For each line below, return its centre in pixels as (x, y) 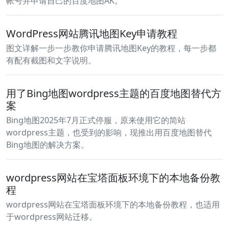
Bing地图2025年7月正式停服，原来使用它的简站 (96, 120)
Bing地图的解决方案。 (48, 145)
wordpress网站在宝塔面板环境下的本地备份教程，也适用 (113, 204)
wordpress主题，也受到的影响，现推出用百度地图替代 (109, 132)
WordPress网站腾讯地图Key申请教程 (92, 33)
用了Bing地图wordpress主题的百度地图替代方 (114, 93)
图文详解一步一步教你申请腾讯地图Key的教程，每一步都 (111, 48)
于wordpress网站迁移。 (52, 217)
